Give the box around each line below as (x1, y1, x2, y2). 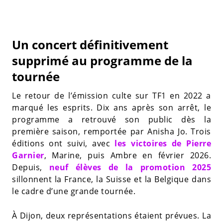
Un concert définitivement (12, 36, 168, 53)
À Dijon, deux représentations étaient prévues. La (12, 210, 211, 221)
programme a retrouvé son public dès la (12, 114, 211, 125)
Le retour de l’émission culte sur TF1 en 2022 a (12, 90, 211, 101)
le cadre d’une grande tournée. (12, 186, 135, 197)
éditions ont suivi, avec (12, 138, 115, 149)
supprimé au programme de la (12, 52, 193, 69)
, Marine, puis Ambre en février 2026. (44, 150, 211, 161)
